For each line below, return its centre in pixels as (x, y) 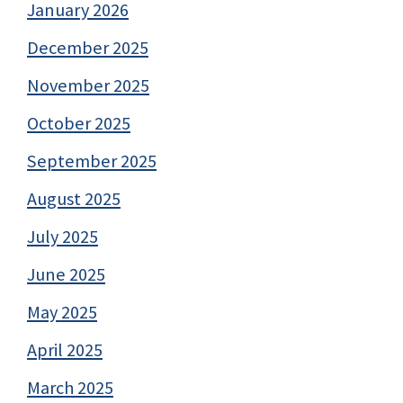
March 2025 (70, 387)
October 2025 (79, 123)
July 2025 (63, 236)
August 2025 (74, 198)
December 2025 (88, 47)
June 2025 (66, 274)
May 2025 (62, 312)
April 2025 (65, 349)
